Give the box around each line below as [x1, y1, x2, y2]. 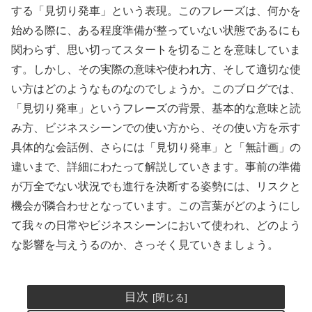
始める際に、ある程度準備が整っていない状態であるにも [11, 24, 301, 37]
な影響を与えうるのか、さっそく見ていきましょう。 [11, 239, 279, 251]
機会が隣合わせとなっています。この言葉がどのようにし [11, 200, 301, 212]
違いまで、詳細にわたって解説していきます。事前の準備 [11, 161, 301, 173]
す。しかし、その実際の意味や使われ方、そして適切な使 [11, 63, 301, 76]
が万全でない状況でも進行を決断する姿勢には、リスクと [11, 180, 301, 193]
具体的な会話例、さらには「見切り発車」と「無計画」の [11, 141, 301, 154]
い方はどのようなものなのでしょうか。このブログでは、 [11, 83, 301, 95]
